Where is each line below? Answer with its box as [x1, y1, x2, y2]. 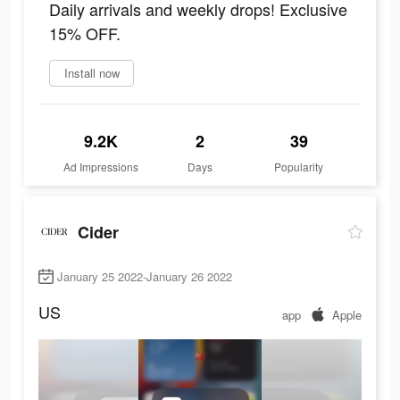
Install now [63, 64, 120, 82]
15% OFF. [49, 21, 121, 46]
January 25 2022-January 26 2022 [57, 268, 232, 286]
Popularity [274, 159, 324, 175]
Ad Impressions [63, 159, 139, 175]
